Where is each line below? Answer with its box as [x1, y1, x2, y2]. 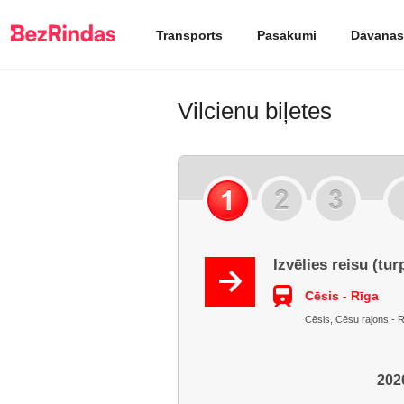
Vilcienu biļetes [178, 97, 332, 124]
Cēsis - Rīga [305, 289, 379, 303]
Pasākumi [257, 27, 317, 42]
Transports [156, 27, 223, 42]
